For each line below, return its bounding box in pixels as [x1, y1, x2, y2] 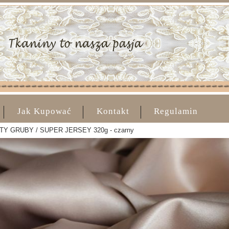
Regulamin [154, 106, 198, 116]
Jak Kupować [17, 106, 72, 116]
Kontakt [96, 106, 129, 116]
